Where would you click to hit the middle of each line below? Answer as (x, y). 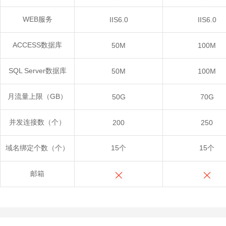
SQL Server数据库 (37, 71)
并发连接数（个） (37, 122)
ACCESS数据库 (37, 45)
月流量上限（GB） (37, 96)
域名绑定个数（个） (37, 148)
